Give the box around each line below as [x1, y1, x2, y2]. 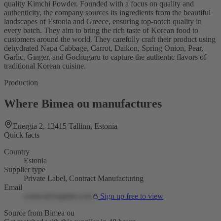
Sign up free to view [100, 192, 163, 201]
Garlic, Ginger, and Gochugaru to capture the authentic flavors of [4, 52, 206, 61]
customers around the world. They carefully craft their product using [4, 35, 216, 43]
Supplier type [4, 165, 45, 174]
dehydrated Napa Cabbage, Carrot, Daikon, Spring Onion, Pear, [4, 43, 203, 52]
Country [4, 147, 30, 156]
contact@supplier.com [24, 192, 93, 201]
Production [4, 78, 38, 87]
